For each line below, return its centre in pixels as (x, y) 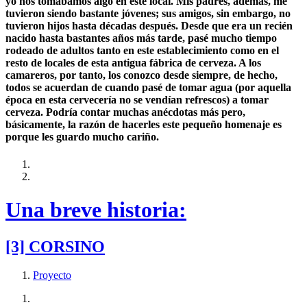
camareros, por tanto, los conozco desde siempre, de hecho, (142, 75)
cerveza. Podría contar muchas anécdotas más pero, (125, 112)
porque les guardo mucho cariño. (82, 137)
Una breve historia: (96, 210)
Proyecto (52, 275)
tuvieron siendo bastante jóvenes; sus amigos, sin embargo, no (148, 14)
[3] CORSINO (55, 246)
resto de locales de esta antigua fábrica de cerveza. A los (133, 63)
